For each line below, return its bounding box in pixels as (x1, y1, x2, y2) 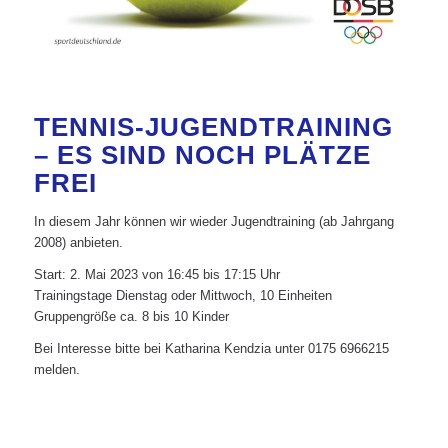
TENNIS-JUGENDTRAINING (33, 112, 393, 142)
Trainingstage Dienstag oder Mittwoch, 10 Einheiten (33, 288, 332, 304)
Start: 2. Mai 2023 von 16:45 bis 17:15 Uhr (33, 267, 280, 283)
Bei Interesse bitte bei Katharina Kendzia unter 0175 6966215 (33, 341, 389, 357)
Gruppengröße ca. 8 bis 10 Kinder (33, 309, 229, 325)
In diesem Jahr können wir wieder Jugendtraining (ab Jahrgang (33, 214, 394, 229)
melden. (33, 362, 80, 378)
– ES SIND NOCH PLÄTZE (33, 140, 371, 170)
